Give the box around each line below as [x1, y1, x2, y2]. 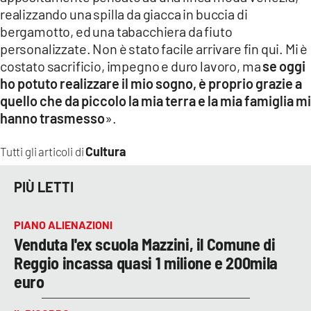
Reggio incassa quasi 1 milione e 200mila [14, 252, 278, 273]
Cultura [85, 143, 127, 159]
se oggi [260, 57, 306, 74]
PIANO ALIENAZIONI [14, 217, 112, 231]
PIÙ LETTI [14, 178, 74, 196]
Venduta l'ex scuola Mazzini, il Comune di [14, 233, 276, 254]
